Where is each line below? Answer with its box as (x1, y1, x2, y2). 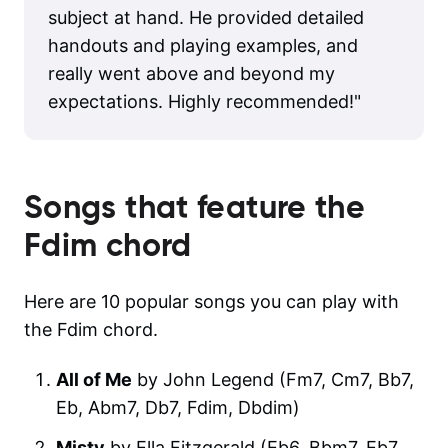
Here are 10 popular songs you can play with (24, 290, 399, 312)
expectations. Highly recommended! (48, 90, 354, 112)
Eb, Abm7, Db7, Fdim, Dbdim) (56, 396, 300, 418)
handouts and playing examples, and (48, 34, 358, 56)
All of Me (56, 368, 132, 390)
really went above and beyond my (48, 62, 335, 84)
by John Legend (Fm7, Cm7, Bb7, (132, 368, 414, 390)
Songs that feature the (24, 186, 366, 227)
